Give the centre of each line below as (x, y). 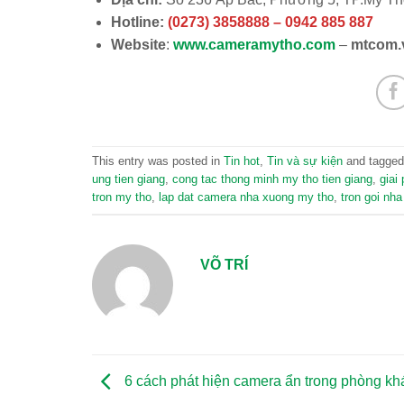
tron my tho (122, 197)
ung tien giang (129, 179)
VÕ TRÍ (225, 265)
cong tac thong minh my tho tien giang (272, 179)
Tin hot (242, 161)
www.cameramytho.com (254, 45)
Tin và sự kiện (305, 161)
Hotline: (137, 22)
